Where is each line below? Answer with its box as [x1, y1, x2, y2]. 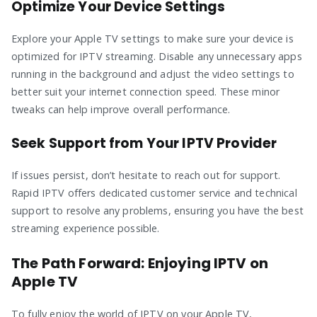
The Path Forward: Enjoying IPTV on [11, 253, 269, 273]
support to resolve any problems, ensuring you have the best [11, 203, 304, 217]
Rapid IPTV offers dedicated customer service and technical [11, 185, 297, 200]
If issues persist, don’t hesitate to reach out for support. [11, 168, 280, 182]
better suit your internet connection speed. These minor [11, 84, 280, 98]
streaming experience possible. [11, 221, 160, 235]
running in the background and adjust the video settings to [11, 67, 294, 81]
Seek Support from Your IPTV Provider [11, 133, 277, 153]
